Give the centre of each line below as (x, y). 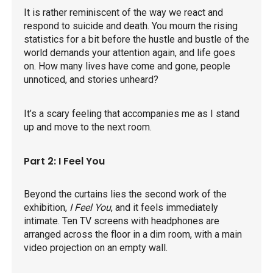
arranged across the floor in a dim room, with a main (133, 235)
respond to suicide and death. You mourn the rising (131, 26)
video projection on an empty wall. (96, 248)
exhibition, (47, 208)
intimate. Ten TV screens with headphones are (122, 221)
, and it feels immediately (165, 208)
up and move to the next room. (89, 127)
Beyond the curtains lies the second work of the (125, 194)
